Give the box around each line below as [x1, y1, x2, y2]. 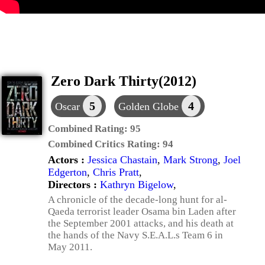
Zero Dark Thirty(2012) [51, 73, 196, 89]
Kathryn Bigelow [100, 179, 173, 190]
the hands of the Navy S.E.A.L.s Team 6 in [48, 230, 223, 241]
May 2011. [48, 241, 92, 253]
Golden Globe [118, 101, 182, 112]
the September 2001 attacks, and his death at [48, 218, 234, 229]
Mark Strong [163, 154, 218, 166]
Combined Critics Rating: [48, 138, 163, 150]
